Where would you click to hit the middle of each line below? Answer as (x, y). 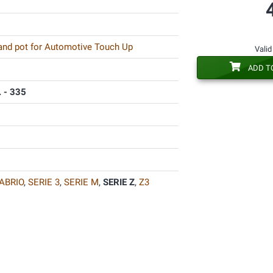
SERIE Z (119, 182)
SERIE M (81, 182)
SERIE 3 (44, 182)
